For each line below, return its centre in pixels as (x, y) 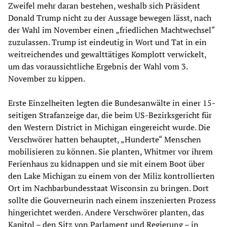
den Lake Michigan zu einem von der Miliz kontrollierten (111, 176)
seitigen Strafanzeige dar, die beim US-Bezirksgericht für (110, 115)
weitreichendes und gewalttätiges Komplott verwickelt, (107, 54)
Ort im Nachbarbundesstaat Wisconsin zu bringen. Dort (108, 188)
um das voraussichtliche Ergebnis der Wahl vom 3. (98, 66)
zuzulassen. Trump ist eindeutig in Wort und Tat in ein (107, 42)
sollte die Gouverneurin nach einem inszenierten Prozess (112, 200)
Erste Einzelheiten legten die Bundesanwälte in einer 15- (112, 103)
